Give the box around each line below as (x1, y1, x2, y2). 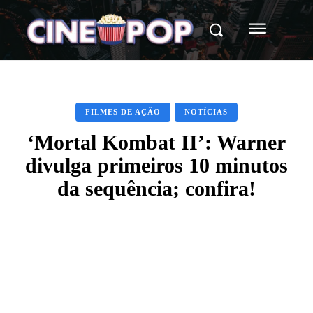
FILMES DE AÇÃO (85, 107, 161, 116)
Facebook (57, 254, 89, 263)
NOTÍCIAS (184, 107, 228, 116)
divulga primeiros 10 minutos (25, 153, 288, 177)
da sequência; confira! (57, 176, 256, 200)
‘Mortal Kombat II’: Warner (27, 130, 286, 154)
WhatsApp (208, 254, 244, 263)
